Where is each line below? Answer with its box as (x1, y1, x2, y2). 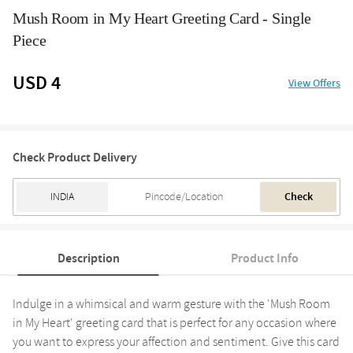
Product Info (231, 250, 299, 268)
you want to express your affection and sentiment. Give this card (13, 333, 340, 351)
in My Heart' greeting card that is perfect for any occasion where (13, 314, 336, 333)
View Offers (288, 76, 340, 92)
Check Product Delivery (13, 149, 137, 167)
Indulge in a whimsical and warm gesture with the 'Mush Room (13, 295, 330, 314)
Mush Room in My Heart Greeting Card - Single (13, 9, 311, 28)
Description (57, 250, 120, 268)
